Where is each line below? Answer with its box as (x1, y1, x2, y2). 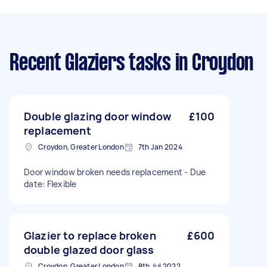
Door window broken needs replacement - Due (24, 166, 185, 178)
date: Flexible (24, 178, 77, 190)
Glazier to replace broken (24, 228, 156, 243)
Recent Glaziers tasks (10, 53, 171, 74)
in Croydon (170, 53, 253, 74)
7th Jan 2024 (138, 142, 182, 152)
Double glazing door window (24, 109, 171, 123)
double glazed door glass (24, 243, 154, 257)
